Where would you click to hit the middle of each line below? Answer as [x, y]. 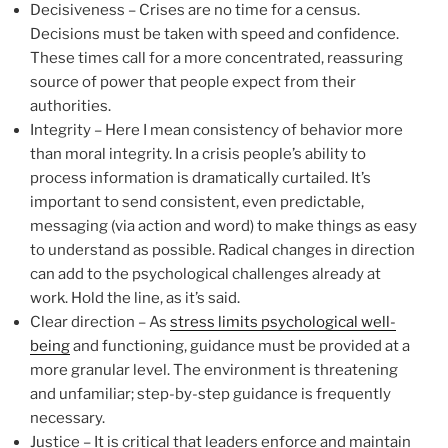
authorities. [70, 106]
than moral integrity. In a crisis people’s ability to [198, 154]
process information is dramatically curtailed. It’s [200, 178]
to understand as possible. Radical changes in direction [222, 250]
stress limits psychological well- [283, 322]
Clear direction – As [100, 322]
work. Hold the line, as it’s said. [135, 298]
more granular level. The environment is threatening [214, 370]
